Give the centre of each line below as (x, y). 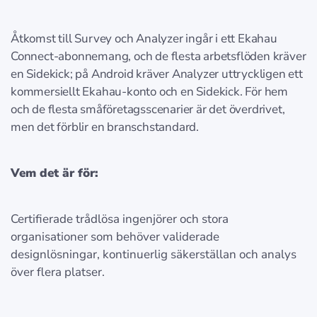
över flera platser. (58, 272)
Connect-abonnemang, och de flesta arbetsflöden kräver (158, 57)
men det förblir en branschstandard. (105, 127)
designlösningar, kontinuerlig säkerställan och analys (154, 255)
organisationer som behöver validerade (115, 237)
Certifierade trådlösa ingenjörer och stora (120, 219)
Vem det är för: (54, 173)
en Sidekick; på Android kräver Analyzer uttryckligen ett (157, 74)
